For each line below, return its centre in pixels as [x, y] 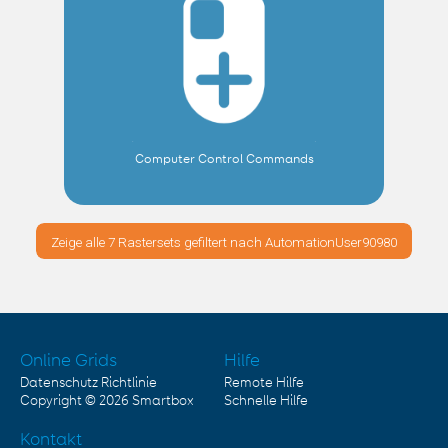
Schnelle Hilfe [266, 401]
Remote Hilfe [264, 383]
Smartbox [163, 401]
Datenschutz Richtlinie [88, 383]
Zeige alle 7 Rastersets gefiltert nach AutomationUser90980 [224, 242]
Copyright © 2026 [76, 401]
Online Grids [68, 361]
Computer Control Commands [224, 159]
